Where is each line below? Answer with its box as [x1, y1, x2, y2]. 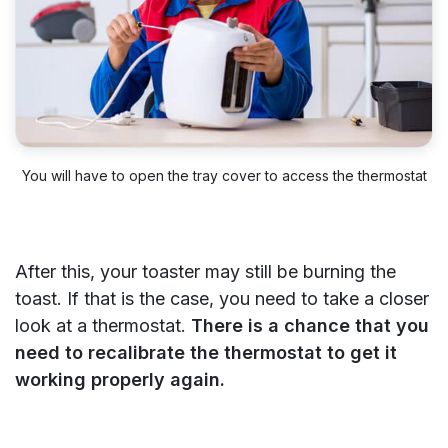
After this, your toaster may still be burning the [15, 261, 396, 283]
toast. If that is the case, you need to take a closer [15, 288, 429, 310]
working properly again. [15, 369, 225, 391]
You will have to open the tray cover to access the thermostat [21, 167, 427, 185]
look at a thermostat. [15, 315, 191, 337]
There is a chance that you [191, 315, 429, 337]
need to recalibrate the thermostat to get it [15, 342, 397, 364]
